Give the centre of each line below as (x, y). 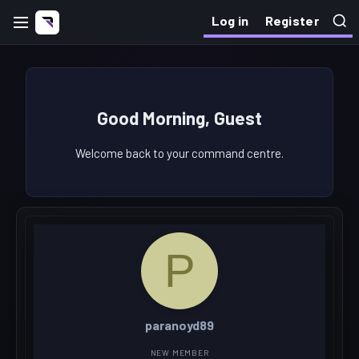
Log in (230, 20)
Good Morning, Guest (179, 117)
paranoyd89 (179, 325)
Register (292, 20)
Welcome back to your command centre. (179, 153)
